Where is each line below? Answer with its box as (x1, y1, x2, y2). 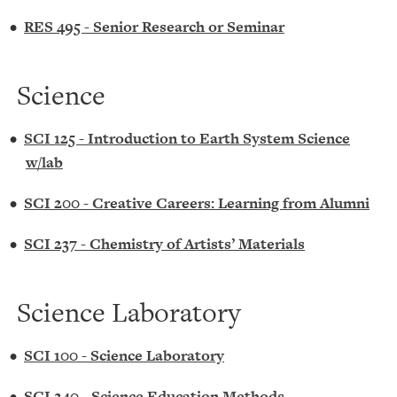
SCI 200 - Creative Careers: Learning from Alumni (24, 192, 370, 214)
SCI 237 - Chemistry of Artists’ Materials (24, 233, 305, 254)
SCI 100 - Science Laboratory (24, 345, 224, 366)
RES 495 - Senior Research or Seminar (24, 16, 284, 37)
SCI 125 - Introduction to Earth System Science (24, 128, 350, 149)
